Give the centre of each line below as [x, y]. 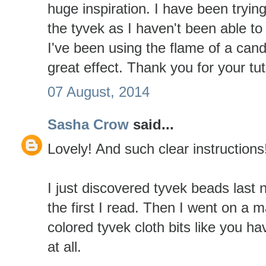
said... [151, 125]
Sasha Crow [88, 125]
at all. [64, 246]
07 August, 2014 [99, 91]
